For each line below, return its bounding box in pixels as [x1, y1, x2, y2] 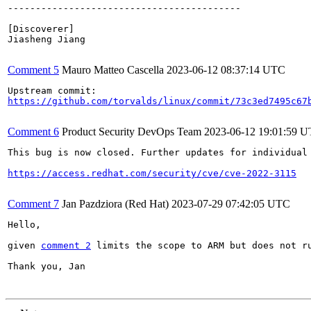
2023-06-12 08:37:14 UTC [167, 64, 285, 76]
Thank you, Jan [8, 261, 85, 271]
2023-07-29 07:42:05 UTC [171, 198, 290, 210]
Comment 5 [8, 64, 59, 76]
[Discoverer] [8, 24, 74, 34]
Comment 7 [8, 198, 59, 210]
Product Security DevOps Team [62, 126, 201, 137]
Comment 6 [8, 126, 59, 137]
